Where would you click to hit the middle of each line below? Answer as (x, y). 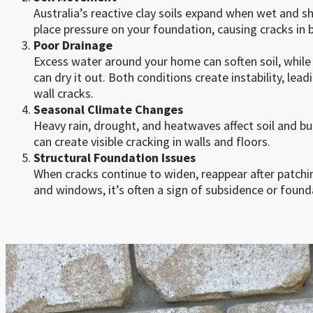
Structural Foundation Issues (115, 158)
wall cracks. (64, 93)
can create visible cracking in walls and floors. (152, 141)
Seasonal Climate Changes (108, 109)
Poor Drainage (73, 45)
